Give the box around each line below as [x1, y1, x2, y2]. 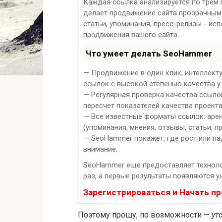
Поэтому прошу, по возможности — [78, 210, 212, 220]
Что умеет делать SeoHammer [86, 49, 212, 59]
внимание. [83, 145, 117, 154]
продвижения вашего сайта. [83, 30, 179, 40]
